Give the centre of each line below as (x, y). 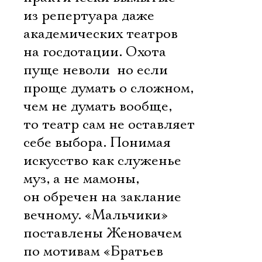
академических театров (101, 34)
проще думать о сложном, (108, 88)
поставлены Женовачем (103, 233)
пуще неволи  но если (96, 70)
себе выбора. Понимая (97, 143)
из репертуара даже (89, 16)
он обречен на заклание (102, 197)
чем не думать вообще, (98, 106)
